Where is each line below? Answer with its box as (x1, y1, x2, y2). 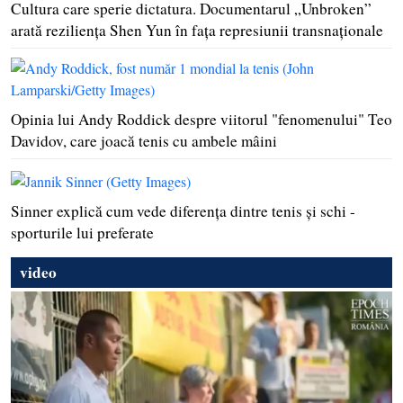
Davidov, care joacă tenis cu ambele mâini (11, 130, 277, 152)
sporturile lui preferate (11, 221, 154, 243)
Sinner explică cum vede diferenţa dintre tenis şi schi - (11, 200, 355, 221)
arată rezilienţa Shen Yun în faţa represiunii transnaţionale (11, 20, 383, 41)
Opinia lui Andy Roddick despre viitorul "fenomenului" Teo (11, 109, 392, 130)
